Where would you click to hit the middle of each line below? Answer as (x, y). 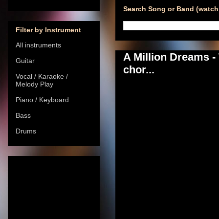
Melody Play (34, 84)
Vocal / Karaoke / (42, 76)
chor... (139, 69)
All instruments (38, 45)
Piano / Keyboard (42, 99)
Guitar (25, 60)
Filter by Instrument (48, 30)
